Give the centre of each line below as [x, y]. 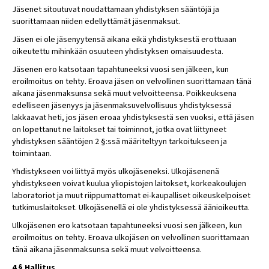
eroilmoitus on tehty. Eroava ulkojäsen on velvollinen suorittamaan [131, 238]
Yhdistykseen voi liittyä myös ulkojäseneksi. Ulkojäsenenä [116, 172]
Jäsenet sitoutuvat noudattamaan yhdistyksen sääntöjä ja [116, 10]
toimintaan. [32, 154]
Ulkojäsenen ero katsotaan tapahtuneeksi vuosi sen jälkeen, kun [127, 226]
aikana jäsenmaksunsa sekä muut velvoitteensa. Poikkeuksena [124, 94]
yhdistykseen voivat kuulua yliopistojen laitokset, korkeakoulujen [129, 184]
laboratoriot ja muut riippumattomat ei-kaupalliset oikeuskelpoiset [131, 196]
